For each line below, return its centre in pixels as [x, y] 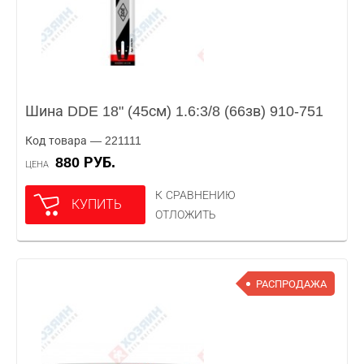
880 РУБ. [89, 162]
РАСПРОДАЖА [291, 284]
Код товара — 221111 [83, 141]
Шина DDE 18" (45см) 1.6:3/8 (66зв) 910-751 [174, 111]
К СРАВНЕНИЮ [195, 195]
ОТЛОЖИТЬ [186, 214]
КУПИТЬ [97, 204]
